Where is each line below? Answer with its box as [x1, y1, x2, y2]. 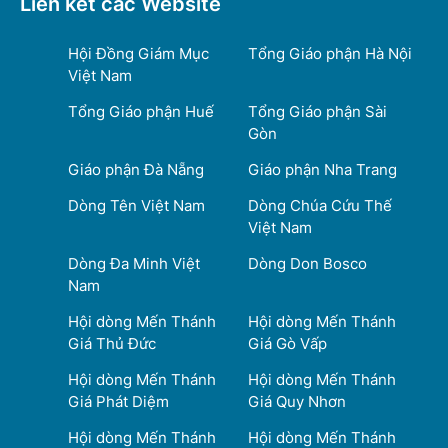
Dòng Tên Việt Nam [68, 195, 205, 215]
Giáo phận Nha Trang [248, 159, 397, 179]
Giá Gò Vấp [248, 333, 327, 353]
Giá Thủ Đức [68, 333, 156, 353]
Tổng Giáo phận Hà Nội [248, 43, 412, 63]
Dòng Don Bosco [248, 253, 367, 273]
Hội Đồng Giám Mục [68, 43, 209, 63]
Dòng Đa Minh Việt [68, 253, 200, 273]
